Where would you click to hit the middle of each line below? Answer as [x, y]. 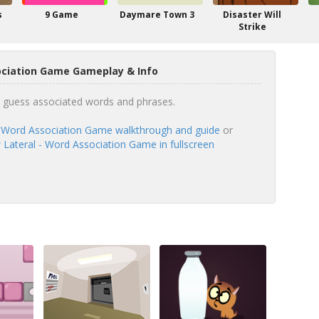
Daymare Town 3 [157, 15]
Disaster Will [252, 15]
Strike [252, 27]
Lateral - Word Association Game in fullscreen [109, 144]
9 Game [61, 15]
